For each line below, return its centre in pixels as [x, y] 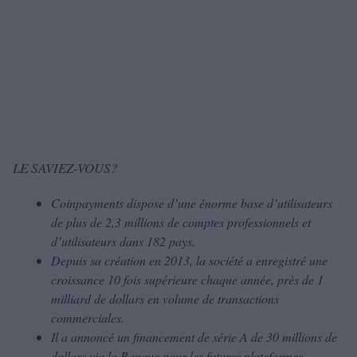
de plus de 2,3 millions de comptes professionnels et [181, 222]
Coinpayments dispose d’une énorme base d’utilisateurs [192, 203]
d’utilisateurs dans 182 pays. [123, 241]
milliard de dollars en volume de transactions [165, 298]
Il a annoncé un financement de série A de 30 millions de [194, 337]
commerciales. [88, 318]
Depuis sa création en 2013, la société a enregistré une [189, 260]
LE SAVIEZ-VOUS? [65, 168]
